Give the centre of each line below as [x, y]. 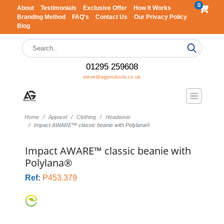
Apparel [57, 117]
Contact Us [112, 17]
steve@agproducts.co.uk [112, 77]
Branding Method [42, 17]
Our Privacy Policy [160, 17]
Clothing [86, 117]
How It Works [152, 8]
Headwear [118, 117]
